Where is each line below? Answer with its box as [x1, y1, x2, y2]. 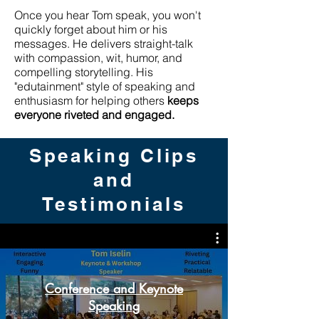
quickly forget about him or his [14, 22, 167, 36]
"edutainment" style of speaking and [14, 79, 195, 93]
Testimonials [42, 193, 186, 215]
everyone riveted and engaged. [14, 108, 174, 122]
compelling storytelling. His [14, 65, 153, 79]
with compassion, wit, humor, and [14, 51, 182, 65]
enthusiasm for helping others [14, 93, 167, 108]
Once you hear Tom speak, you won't [14, 8, 201, 22]
